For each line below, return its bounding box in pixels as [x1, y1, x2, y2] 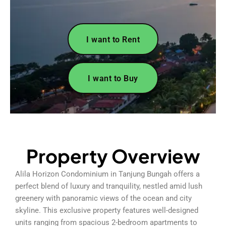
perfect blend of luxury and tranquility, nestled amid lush [15, 181, 202, 191]
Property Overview [26, 144, 200, 167]
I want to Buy [88, 73, 138, 83]
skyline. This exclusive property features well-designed [15, 205, 198, 215]
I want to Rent [86, 34, 140, 44]
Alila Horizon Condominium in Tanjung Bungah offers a [15, 169, 200, 179]
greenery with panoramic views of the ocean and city [15, 193, 192, 203]
